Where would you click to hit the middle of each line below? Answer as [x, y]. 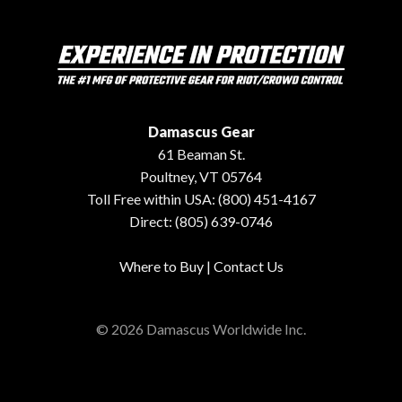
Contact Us [248, 266]
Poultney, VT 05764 [201, 176]
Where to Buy [161, 266]
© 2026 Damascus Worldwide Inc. [201, 329]
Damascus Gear [201, 131]
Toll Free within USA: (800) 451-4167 [201, 198]
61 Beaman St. [201, 153]
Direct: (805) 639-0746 [201, 221]
